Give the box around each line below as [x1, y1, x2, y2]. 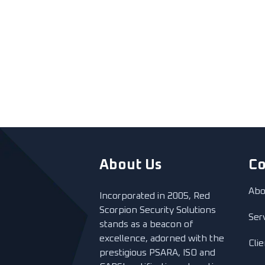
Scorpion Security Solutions [99, 205, 216, 215]
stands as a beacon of [99, 219, 193, 229]
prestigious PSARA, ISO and [99, 248, 215, 257]
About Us [99, 158, 162, 172]
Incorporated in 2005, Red [99, 191, 210, 201]
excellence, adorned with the [99, 234, 224, 243]
